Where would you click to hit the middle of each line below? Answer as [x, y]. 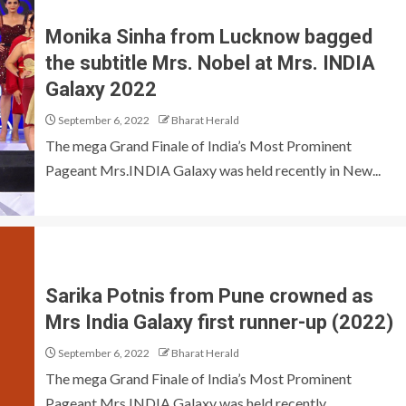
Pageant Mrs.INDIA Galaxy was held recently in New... [213, 169]
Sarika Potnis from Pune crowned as [209, 296]
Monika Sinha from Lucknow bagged [209, 36]
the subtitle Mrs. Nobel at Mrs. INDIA [210, 63]
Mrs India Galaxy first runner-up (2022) [222, 322]
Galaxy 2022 [101, 89]
